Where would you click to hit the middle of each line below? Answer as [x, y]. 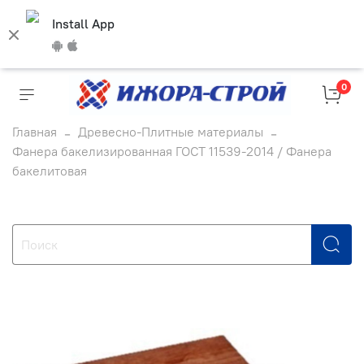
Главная [35, 132]
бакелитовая [50, 171]
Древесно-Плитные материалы [171, 132]
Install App [83, 24]
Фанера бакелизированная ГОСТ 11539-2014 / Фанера [172, 151]
